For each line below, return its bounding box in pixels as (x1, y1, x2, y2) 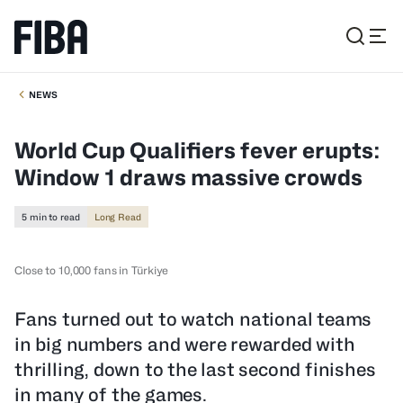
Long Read (94, 211, 141, 222)
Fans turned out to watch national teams (14, 309, 372, 330)
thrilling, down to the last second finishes (14, 359, 376, 381)
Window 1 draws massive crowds (14, 165, 363, 191)
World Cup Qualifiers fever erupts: (14, 138, 381, 164)
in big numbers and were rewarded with (14, 334, 355, 355)
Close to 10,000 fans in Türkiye (14, 264, 169, 277)
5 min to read (22, 211, 80, 222)
